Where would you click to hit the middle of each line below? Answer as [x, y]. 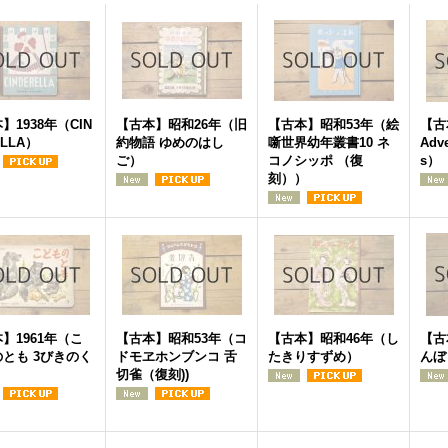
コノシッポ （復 [315, 160]
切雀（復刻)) [152, 374]
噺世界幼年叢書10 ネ [329, 142]
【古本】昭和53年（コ [181, 338]
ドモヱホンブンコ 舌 [176, 356]
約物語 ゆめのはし [170, 142]
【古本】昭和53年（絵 [333, 124]
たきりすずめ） [313, 356]
